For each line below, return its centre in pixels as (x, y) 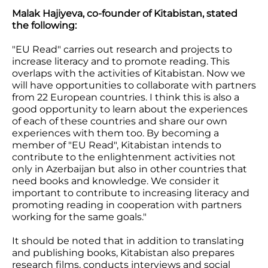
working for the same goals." (79, 217)
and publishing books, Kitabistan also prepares (123, 253)
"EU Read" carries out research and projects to (122, 50)
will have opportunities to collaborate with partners (134, 86)
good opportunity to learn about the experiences (130, 109)
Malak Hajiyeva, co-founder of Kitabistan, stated (125, 14)
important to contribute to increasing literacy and (131, 193)
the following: (44, 26)
